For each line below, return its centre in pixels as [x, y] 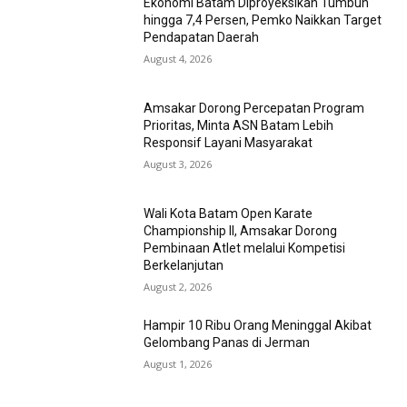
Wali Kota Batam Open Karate [228, 213]
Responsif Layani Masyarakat [228, 143]
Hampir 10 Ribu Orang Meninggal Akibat [258, 325]
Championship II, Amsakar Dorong [241, 230]
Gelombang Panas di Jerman [227, 342]
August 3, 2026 [178, 164]
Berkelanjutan [184, 265]
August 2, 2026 [178, 286]
